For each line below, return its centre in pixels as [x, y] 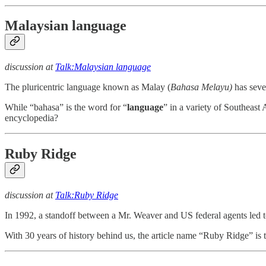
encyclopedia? [31, 118]
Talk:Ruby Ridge [87, 195]
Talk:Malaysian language [103, 67]
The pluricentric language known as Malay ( [88, 87]
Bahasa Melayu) [201, 87]
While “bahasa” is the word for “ [66, 107]
